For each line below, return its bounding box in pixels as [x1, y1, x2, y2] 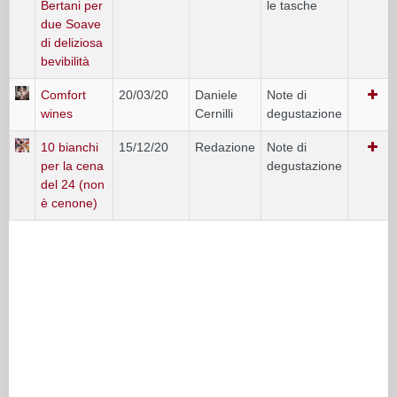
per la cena [41, 158, 104, 173]
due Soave [41, 16, 101, 31]
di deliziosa [41, 35, 103, 50]
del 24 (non [41, 176, 105, 191]
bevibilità [41, 53, 90, 68]
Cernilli [195, 105, 233, 121]
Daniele [195, 87, 237, 102]
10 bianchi [41, 139, 98, 154]
